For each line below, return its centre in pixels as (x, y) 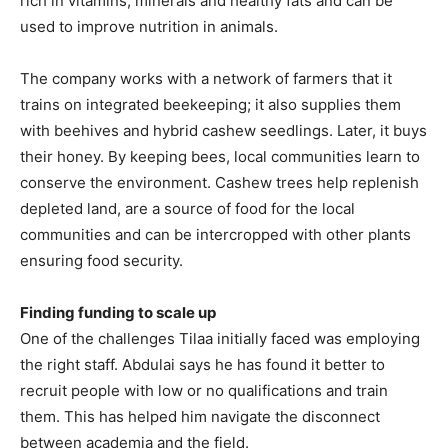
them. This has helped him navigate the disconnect (200, 416)
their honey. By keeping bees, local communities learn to (220, 156)
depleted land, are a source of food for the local (187, 208)
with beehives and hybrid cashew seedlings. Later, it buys (223, 130)
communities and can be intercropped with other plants (215, 234)
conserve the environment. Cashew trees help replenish (219, 182)
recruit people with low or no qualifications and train (204, 390)
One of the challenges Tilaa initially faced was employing (220, 338)
